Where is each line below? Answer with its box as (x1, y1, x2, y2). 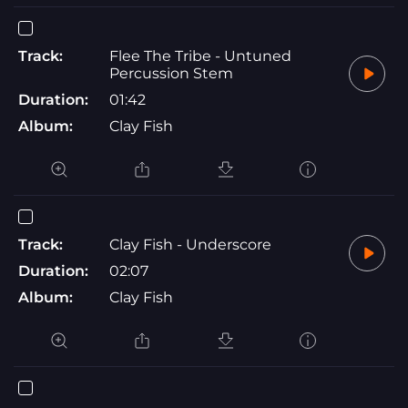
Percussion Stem (109, 64, 233, 82)
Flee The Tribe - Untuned (109, 46, 291, 65)
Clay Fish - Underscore (109, 235, 271, 253)
